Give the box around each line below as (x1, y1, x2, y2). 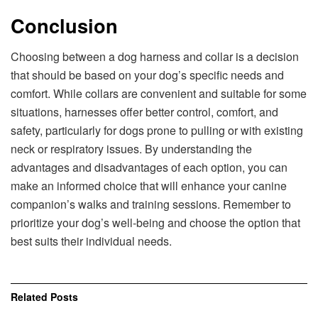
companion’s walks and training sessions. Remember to (11, 196, 291, 213)
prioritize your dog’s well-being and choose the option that (11, 214, 300, 231)
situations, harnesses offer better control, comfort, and (11, 104, 278, 121)
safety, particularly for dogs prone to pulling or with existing (11, 122, 303, 139)
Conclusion (11, 11, 118, 39)
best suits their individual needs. (11, 233, 172, 250)
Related (11, 290, 48, 305)
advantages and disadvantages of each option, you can (11, 159, 287, 176)
